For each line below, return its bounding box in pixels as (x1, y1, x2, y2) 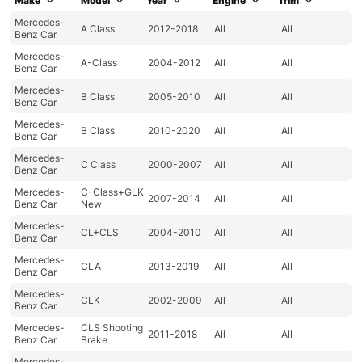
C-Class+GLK (81, 186, 145, 199)
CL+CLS (81, 225, 120, 238)
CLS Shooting (81, 322, 144, 335)
